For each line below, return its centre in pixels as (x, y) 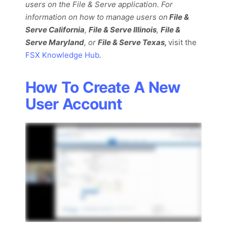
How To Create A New (103, 87)
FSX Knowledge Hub (62, 55)
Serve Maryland (55, 42)
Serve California (55, 30)
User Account (74, 104)
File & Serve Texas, (133, 42)
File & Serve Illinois (123, 30)
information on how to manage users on (97, 17)
